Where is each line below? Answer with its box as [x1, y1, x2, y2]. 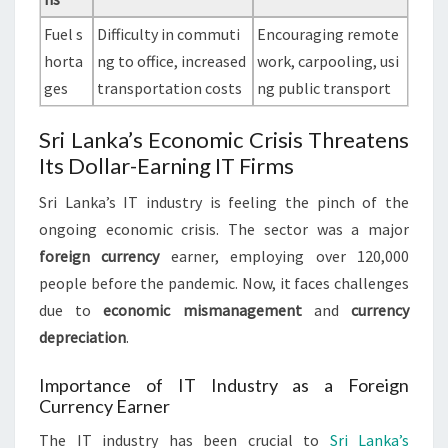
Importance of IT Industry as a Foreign [39, 374, 409, 397]
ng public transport [257, 78, 392, 99]
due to [39, 300, 104, 321]
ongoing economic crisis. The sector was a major [39, 219, 409, 240]
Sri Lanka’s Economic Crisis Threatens [39, 126, 409, 154]
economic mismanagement [103, 300, 302, 321]
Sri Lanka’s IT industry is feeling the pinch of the [39, 192, 409, 213]
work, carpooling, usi [257, 51, 400, 72]
